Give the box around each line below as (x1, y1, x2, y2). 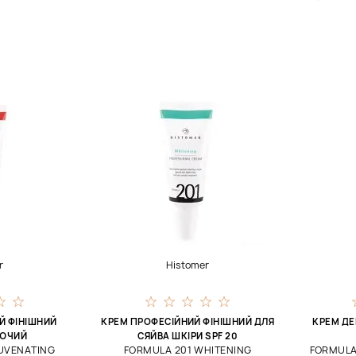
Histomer (166, 258, 210, 272)
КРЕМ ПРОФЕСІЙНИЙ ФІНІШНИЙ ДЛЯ (101, 315, 275, 327)
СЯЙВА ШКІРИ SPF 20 (137, 330, 238, 342)
